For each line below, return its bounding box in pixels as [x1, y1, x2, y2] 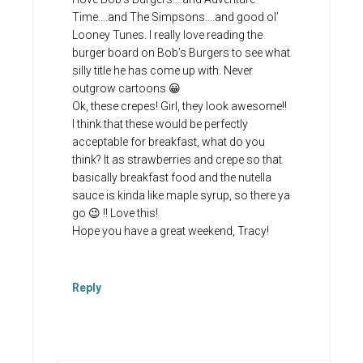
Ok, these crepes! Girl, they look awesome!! [72, 100, 287, 113]
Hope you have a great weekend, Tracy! [72, 224, 269, 238]
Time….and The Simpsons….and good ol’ [72, 11, 279, 24]
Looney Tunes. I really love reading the [72, 28, 263, 42]
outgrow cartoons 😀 [72, 82, 181, 96]
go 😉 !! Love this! [72, 207, 158, 220]
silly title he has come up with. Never [72, 64, 253, 78]
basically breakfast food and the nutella [72, 171, 271, 185]
